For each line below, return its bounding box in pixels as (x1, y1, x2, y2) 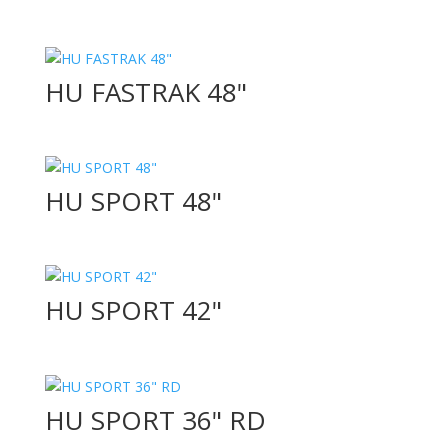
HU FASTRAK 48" (44, 74, 247, 110)
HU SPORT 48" (44, 183, 222, 220)
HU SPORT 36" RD (44, 401, 266, 438)
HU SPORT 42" (44, 292, 222, 329)
